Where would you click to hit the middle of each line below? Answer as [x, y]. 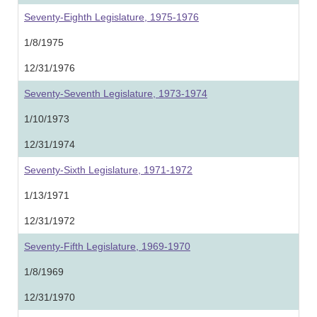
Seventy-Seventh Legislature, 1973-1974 [116, 93]
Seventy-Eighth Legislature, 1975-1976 [111, 17]
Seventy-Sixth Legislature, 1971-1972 [108, 170]
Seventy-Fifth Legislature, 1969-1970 [107, 246]
